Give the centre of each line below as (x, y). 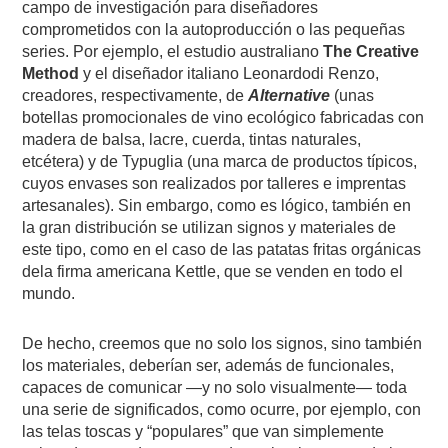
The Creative (369, 51)
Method (51, 73)
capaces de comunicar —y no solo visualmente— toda (215, 387)
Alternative (289, 95)
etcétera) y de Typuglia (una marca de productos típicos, (220, 161)
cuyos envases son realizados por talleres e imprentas (214, 183)
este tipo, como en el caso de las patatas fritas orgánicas (222, 249)
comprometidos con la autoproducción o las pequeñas (214, 29)
